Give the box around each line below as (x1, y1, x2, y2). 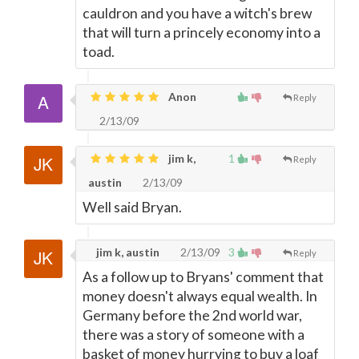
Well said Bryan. (83, 199, 182, 216)
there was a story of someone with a (83, 326, 305, 343)
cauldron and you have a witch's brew (83, 5, 312, 22)
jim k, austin (94, 245, 159, 259)
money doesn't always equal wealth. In (83, 288, 317, 305)
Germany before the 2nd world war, (83, 307, 302, 324)
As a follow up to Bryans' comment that (83, 268, 324, 285)
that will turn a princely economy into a (83, 24, 321, 41)
